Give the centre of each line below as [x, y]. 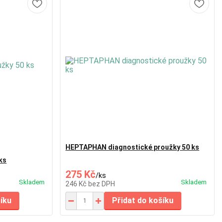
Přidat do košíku [143, 200]
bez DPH [102, 184]
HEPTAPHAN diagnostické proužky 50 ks [133, 147]
